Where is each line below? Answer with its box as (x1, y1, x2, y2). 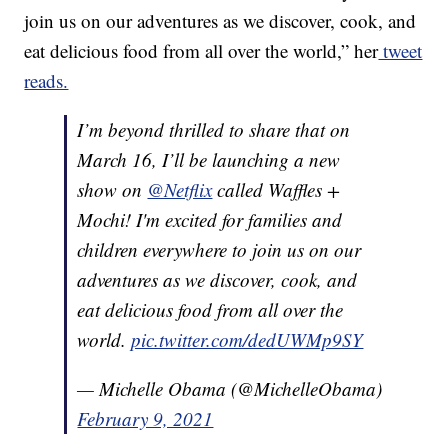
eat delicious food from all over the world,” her (24, 37, 379, 63)
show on (77, 176, 148, 202)
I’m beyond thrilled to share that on (77, 116, 351, 142)
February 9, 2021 (77, 405, 214, 431)
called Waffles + (212, 176, 341, 202)
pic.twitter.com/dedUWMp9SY (131, 326, 364, 352)
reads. (24, 67, 69, 93)
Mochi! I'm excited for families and (77, 206, 343, 232)
